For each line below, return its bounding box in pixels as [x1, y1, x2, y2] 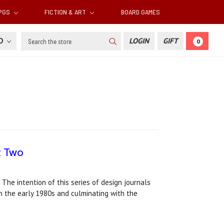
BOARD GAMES [120, 7, 160, 16]
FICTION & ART [44, 7, 88, 16]
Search [20, 32, 43, 42]
